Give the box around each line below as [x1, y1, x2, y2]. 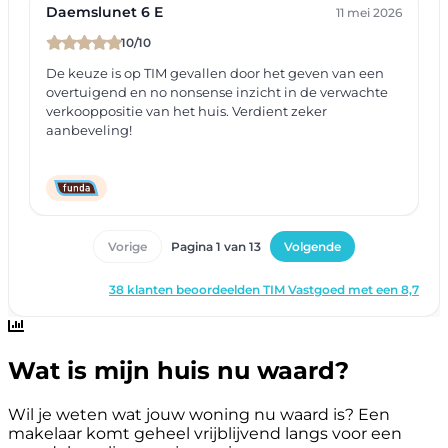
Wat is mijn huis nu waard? [8, 356, 349, 386]
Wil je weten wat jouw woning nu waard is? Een [8, 405, 390, 425]
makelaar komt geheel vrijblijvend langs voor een [8, 424, 402, 444]
